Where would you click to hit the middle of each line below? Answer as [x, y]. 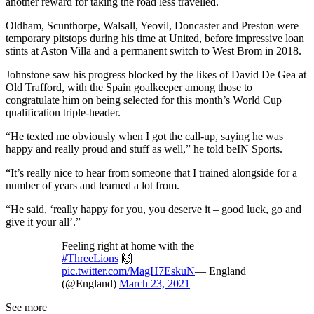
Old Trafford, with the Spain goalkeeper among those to [129, 88]
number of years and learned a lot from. [93, 186]
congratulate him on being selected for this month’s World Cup [144, 100]
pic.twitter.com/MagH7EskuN [128, 271]
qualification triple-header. [63, 113]
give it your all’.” [43, 222]
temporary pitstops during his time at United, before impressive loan [155, 39]
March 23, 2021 [155, 284]
